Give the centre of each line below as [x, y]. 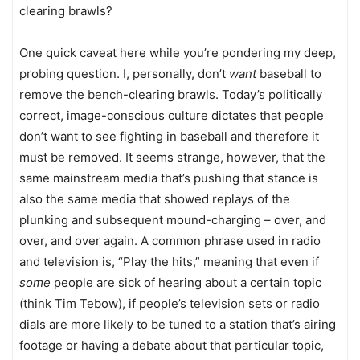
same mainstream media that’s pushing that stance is [169, 178]
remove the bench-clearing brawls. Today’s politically [171, 94]
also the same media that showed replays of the [155, 199]
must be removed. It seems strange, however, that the [172, 157]
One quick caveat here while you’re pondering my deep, [178, 53]
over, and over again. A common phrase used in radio [170, 241]
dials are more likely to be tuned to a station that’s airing [178, 324]
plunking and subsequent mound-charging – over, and [173, 220]
